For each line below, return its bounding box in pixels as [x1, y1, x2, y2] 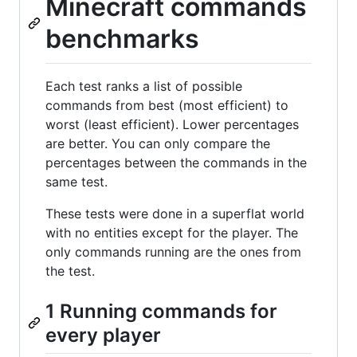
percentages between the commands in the [45, 154, 307, 171]
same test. [45, 173, 108, 190]
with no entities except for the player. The [45, 224, 298, 241]
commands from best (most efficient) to [45, 96, 288, 113]
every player [45, 323, 161, 347]
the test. [45, 262, 95, 279]
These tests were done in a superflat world [45, 205, 304, 222]
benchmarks [45, 23, 199, 54]
